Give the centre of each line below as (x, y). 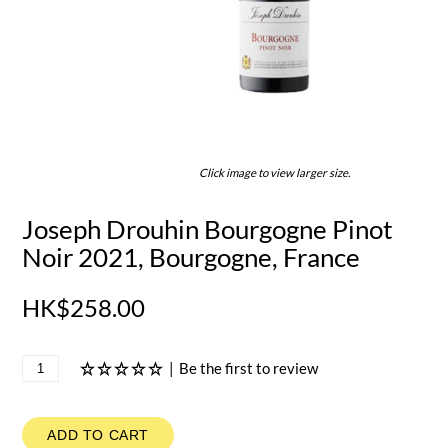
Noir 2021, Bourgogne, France (191, 256)
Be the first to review (249, 368)
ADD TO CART (98, 434)
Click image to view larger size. (274, 172)
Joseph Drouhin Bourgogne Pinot (208, 228)
